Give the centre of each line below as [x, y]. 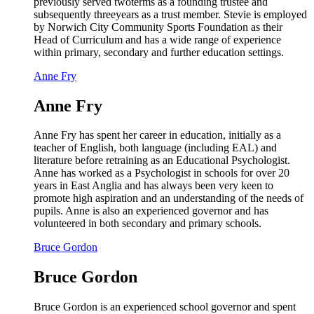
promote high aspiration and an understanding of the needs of [169, 198]
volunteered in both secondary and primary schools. [148, 224]
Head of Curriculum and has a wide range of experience [157, 39]
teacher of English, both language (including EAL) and [155, 148]
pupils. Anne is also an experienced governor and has [151, 211]
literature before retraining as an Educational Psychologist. [162, 161]
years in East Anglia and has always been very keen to [153, 186]
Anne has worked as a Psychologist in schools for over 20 [162, 173]
